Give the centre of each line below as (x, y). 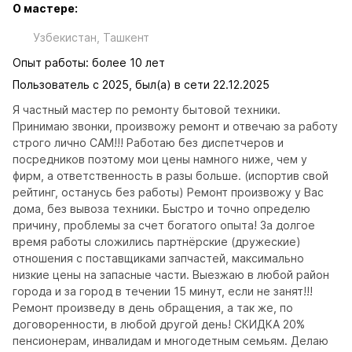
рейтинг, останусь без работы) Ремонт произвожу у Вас (168, 192)
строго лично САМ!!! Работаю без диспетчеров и (148, 143)
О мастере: (45, 8)
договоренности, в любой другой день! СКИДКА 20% (159, 324)
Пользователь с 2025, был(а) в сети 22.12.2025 (141, 84)
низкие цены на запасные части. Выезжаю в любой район (171, 275)
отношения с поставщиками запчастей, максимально (158, 258)
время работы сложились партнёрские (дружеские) (157, 242)
